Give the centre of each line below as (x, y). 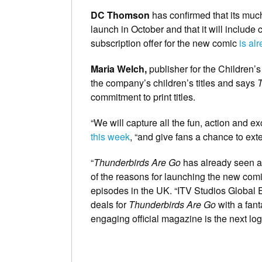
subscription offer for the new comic (165, 43)
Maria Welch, (120, 69)
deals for (110, 205)
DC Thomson (120, 15)
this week (110, 137)
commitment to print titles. (143, 97)
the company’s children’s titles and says (174, 83)
